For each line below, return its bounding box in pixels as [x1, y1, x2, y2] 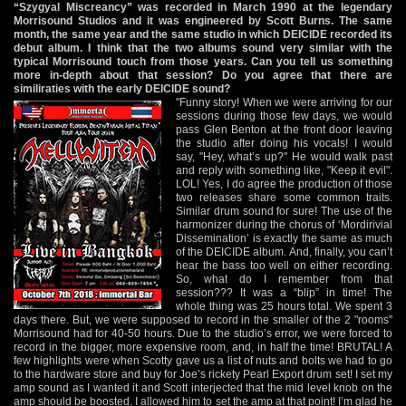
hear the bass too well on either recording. [176, 258, 392, 272]
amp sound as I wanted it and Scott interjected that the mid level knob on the [14, 381, 392, 394]
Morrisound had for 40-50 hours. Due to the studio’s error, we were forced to [14, 326, 392, 340]
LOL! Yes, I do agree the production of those [176, 177, 392, 190]
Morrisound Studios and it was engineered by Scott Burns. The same [14, 14, 392, 27]
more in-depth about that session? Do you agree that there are [14, 68, 392, 82]
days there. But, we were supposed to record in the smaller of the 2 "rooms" [14, 313, 392, 326]
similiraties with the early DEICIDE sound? [14, 82, 230, 95]
